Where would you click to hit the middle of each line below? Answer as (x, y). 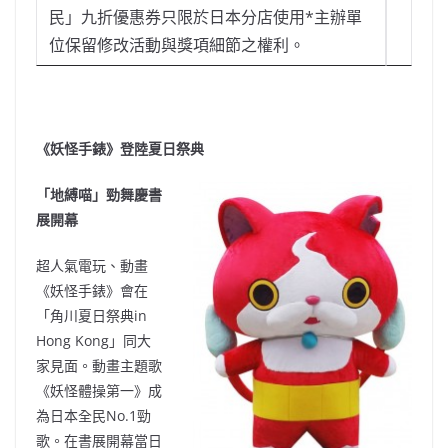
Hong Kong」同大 (93, 341)
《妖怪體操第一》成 (99, 391)
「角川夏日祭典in (91, 316)
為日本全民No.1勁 (93, 416)
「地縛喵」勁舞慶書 (99, 195)
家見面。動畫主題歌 (99, 366)
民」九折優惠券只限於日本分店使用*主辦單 (205, 17)
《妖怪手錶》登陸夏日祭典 (120, 149)
